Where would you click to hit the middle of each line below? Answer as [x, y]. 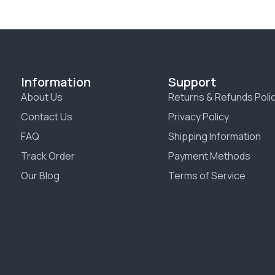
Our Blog [40, 176]
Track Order [48, 156]
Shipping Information [215, 137]
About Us [41, 97]
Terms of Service [207, 176]
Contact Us [46, 117]
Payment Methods [209, 156]
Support [192, 82]
